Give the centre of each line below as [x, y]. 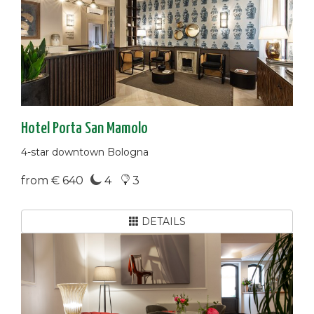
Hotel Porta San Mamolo [84, 128]
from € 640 [52, 180]
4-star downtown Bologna [85, 152]
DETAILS [162, 221]
